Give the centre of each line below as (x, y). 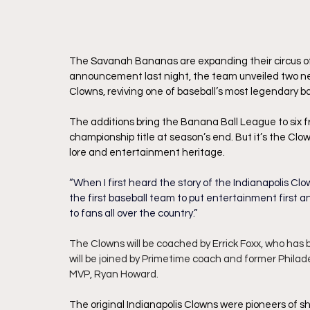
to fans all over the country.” (133, 214)
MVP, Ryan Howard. (114, 275)
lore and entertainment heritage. (147, 153)
